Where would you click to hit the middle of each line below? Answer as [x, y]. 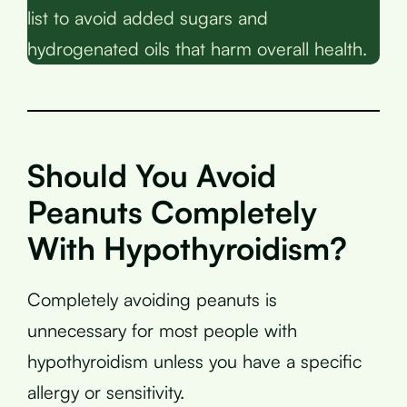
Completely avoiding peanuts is [152, 299]
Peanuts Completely [172, 211]
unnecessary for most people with [162, 330]
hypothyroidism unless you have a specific [194, 361]
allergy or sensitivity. [106, 392]
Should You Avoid [152, 175]
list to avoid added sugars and [148, 17]
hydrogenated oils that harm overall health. [197, 48]
